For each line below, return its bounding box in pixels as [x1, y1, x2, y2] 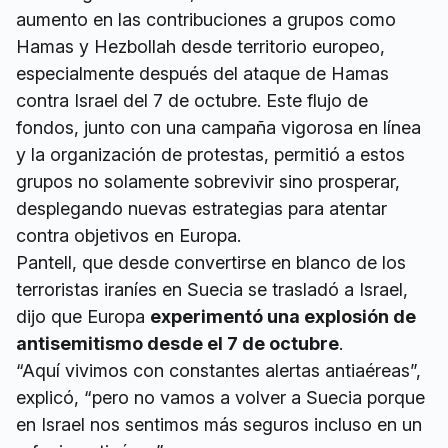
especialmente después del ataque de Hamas [16, 63, 389, 85]
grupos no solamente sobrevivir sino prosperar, [16, 171, 400, 193]
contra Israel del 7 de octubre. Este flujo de [16, 90, 368, 112]
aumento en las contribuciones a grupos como [16, 9, 396, 31]
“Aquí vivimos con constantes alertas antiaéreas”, [16, 360, 421, 382]
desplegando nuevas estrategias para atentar [16, 198, 387, 220]
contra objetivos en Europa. [16, 225, 241, 247]
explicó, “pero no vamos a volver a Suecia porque [16, 387, 425, 409]
